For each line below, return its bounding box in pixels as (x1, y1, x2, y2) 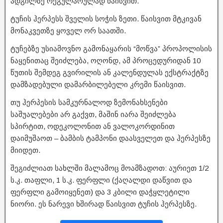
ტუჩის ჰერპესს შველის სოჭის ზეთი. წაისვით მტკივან (10, 14, 202, 23)
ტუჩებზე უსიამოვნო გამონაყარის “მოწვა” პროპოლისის (10, 44, 212, 53)
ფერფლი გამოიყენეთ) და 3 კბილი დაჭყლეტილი (10, 187, 190, 196)
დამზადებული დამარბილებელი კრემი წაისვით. (10, 80, 186, 89)
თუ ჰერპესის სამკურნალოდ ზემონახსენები (10, 98, 168, 107)
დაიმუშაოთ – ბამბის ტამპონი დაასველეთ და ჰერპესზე (10, 133, 211, 142)
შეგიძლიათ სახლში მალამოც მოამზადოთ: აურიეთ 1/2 (10, 163, 209, 172)
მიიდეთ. (10, 145, 40, 154)
